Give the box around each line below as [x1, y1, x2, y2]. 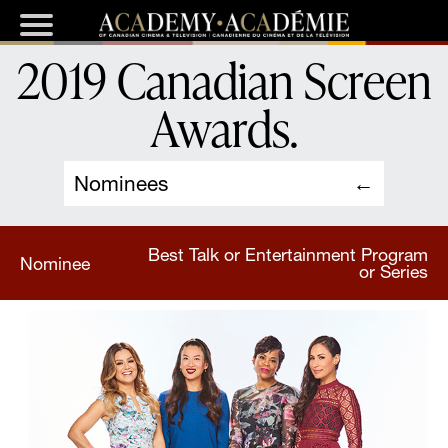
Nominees [74, 171, 168, 197]
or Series [359, 261, 428, 283]
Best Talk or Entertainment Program [148, 244, 428, 266]
